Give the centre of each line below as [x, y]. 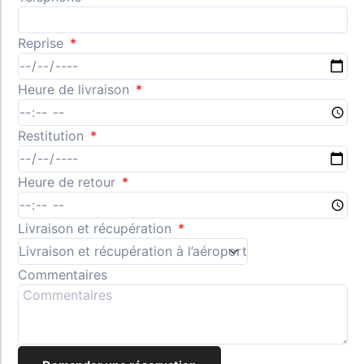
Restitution [53, 135]
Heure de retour [69, 182]
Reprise [43, 43]
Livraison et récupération [97, 228]
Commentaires [63, 274]
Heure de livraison [76, 89]
